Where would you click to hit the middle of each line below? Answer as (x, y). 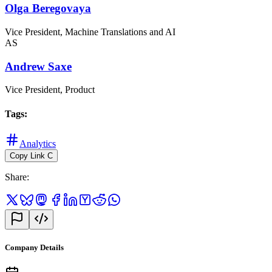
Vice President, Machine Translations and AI (90, 32)
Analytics (38, 143)
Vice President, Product (50, 90)
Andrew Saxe (38, 66)
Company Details (34, 248)
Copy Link (27, 155)
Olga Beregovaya (48, 8)
